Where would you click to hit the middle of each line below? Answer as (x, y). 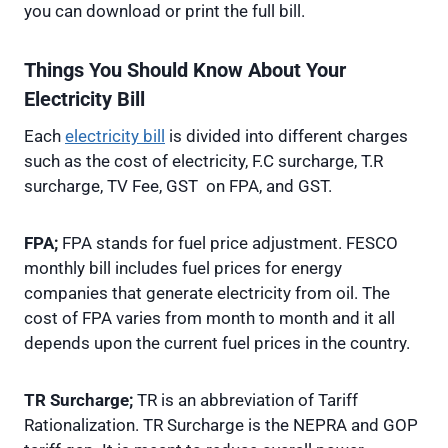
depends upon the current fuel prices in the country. (217, 342)
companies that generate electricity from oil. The (207, 292)
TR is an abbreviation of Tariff (245, 399)
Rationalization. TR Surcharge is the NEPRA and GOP (221, 424)
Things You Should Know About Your (185, 70)
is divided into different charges (286, 135)
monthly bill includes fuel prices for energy (183, 267)
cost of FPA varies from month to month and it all (209, 317)
